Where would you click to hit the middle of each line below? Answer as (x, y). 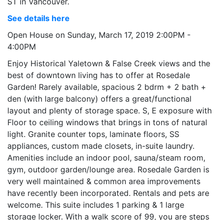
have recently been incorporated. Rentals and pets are (108, 193)
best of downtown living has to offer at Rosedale (99, 75)
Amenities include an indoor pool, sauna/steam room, (106, 157)
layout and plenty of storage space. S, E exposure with (110, 110)
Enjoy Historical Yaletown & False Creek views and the (109, 63)
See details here (39, 18)
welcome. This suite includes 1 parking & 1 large (96, 205)
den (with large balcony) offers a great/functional (99, 98)
